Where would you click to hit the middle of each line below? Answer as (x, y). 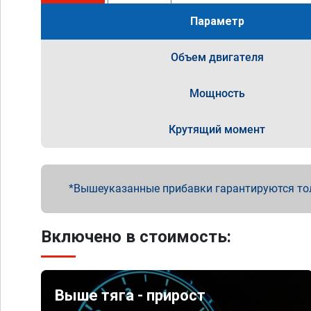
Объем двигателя (217, 57)
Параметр (217, 21)
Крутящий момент (217, 129)
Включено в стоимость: (136, 237)
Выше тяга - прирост (131, 295)
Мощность (217, 93)
